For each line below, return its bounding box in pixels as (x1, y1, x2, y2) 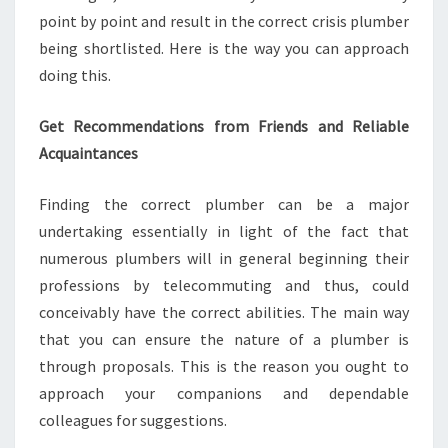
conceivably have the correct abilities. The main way (39, 302, 409, 322)
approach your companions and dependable (39, 383, 409, 403)
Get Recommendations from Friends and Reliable (39, 116, 409, 136)
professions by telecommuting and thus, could (39, 275, 409, 295)
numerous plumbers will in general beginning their (39, 248, 409, 268)
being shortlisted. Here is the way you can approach (39, 38, 409, 58)
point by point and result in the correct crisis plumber (39, 11, 409, 31)
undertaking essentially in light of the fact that (39, 221, 409, 241)
